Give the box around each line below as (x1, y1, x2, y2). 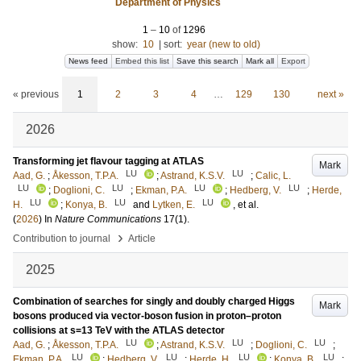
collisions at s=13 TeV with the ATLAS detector (13, 325, 225, 336)
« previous (13, 89, 59, 100)
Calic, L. (255, 170, 291, 181)
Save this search (176, 56, 239, 65)
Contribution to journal (13, 233, 110, 244)
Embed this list (115, 56, 169, 65)
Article (128, 233, 156, 244)
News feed (68, 56, 108, 65)
